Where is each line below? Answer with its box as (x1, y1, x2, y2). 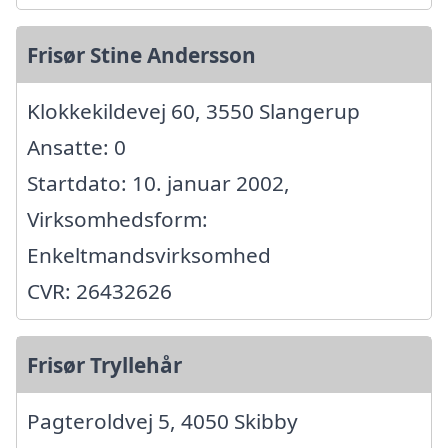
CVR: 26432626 (27, 277, 172, 305)
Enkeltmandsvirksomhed (27, 241, 271, 269)
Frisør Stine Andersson (27, 41, 256, 69)
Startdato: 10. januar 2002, (27, 169, 290, 197)
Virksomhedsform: (27, 205, 208, 233)
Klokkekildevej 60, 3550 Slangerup (27, 97, 360, 125)
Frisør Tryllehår (27, 351, 182, 379)
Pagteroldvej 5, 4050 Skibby (27, 407, 298, 435)
